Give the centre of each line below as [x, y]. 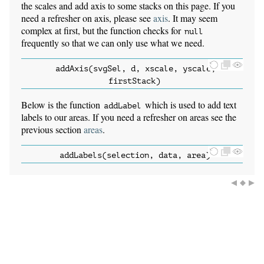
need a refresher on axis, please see [87, 18]
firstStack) [134, 81]
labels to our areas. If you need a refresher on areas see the [129, 117]
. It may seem [193, 18]
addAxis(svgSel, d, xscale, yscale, [136, 69]
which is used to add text [189, 105]
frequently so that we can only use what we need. [113, 43]
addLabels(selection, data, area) [135, 156]
